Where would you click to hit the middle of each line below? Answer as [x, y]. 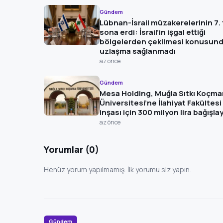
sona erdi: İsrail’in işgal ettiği [153, 32]
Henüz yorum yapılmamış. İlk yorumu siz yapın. [117, 169]
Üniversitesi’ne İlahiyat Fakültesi [161, 103]
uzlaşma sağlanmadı [138, 51]
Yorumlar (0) [71, 149]
